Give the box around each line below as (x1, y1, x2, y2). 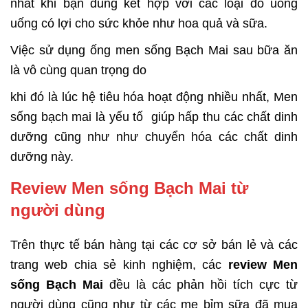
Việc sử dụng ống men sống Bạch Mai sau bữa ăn (10, 43, 298, 58)
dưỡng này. (10, 150, 74, 164)
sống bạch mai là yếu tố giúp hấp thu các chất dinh (10, 110, 298, 124)
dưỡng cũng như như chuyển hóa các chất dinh (10, 130, 298, 144)
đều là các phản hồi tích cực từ (102, 278, 298, 292)
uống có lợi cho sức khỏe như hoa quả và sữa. (10, 16, 267, 31)
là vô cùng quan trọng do (10, 63, 146, 78)
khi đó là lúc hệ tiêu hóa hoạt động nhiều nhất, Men (10, 90, 298, 104)
